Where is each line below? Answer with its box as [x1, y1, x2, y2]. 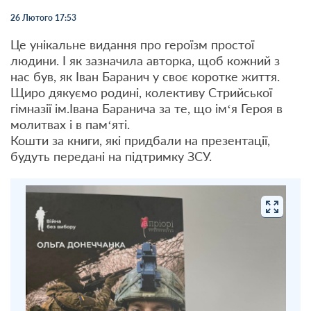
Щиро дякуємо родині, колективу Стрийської [10, 85, 272, 100]
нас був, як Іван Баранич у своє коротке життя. [10, 69, 280, 84]
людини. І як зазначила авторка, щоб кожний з [10, 53, 280, 68]
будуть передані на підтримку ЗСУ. [10, 149, 212, 164]
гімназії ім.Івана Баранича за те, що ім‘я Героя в [10, 101, 283, 116]
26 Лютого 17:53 [10, 12, 76, 23]
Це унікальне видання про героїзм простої [10, 37, 254, 52]
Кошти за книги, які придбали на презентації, [10, 133, 270, 148]
